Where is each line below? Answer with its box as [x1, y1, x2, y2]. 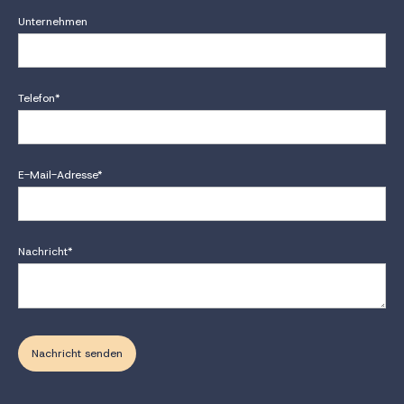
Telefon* [18, 90, 60, 106]
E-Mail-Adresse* [18, 167, 103, 182]
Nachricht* [18, 243, 73, 259]
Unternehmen [18, 14, 87, 29]
